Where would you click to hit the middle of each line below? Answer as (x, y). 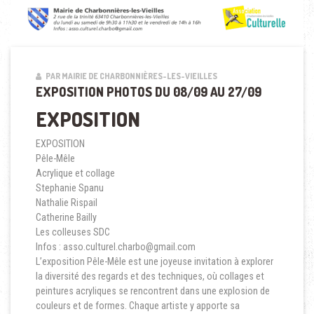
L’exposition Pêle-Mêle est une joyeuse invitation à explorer (154, 261)
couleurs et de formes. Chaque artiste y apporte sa (137, 305)
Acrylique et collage (75, 173)
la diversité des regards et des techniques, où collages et (150, 276)
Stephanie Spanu (69, 187)
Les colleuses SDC (73, 232)
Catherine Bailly (66, 217)
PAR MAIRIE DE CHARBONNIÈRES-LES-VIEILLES (130, 76)
